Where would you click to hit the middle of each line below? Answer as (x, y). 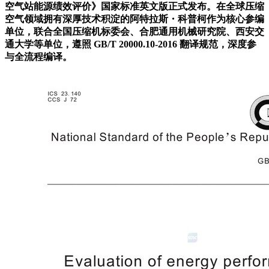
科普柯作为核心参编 (221, 19)
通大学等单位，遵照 (49, 44)
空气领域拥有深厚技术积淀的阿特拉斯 (86, 19)
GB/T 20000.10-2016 (137, 44)
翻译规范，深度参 (218, 44)
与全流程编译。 (38, 56)
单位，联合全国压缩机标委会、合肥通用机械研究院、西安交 (134, 31)
